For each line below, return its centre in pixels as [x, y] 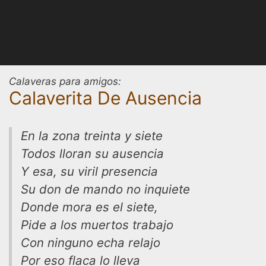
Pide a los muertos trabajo [97, 225]
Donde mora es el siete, [89, 207]
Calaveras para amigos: [65, 81]
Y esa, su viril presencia [89, 171]
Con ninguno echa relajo [91, 243]
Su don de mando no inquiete [105, 189]
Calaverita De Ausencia [105, 98]
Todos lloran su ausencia [92, 153]
